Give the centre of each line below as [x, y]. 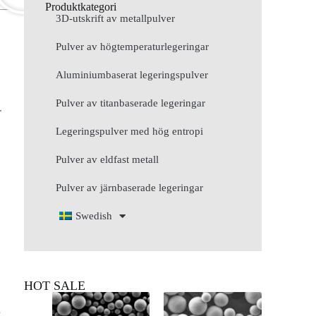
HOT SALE [55, 286]
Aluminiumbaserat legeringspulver [132, 75]
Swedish [94, 216]
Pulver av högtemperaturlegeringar [133, 47]
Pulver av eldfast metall [108, 160]
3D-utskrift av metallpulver [116, 19]
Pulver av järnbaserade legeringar [130, 188]
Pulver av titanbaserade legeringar [131, 103]
